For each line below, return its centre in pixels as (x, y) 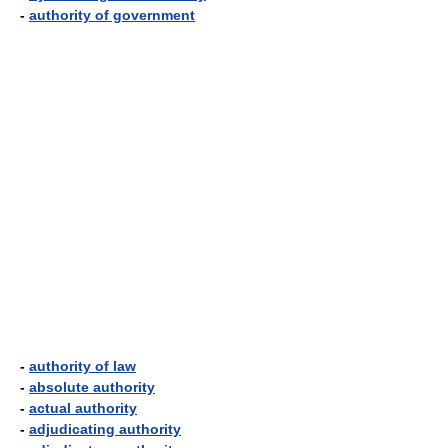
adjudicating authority (105, 429)
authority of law (82, 366)
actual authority (83, 408)
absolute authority (92, 387)
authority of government (112, 15)
